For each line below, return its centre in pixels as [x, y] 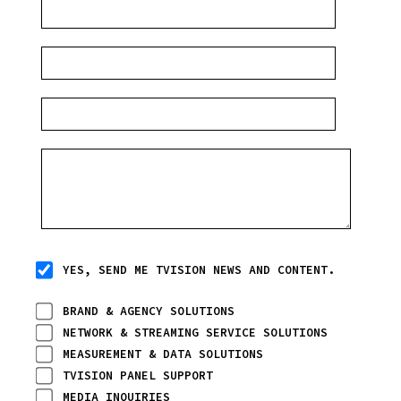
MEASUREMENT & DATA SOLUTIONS [163, 354]
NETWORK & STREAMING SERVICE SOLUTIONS [195, 332]
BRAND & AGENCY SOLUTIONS [149, 311]
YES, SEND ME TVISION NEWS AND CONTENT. [199, 269]
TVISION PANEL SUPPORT [138, 375]
